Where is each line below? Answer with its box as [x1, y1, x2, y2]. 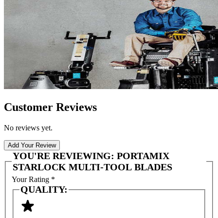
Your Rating [12, 175, 51, 184]
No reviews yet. [4, 123, 53, 132]
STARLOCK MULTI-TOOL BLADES [13, 161, 172, 172]
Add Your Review [8, 141, 56, 149]
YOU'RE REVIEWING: [13, 150, 117, 161]
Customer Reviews [4, 100, 97, 113]
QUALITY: [20, 184, 68, 195]
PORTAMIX [117, 150, 169, 161]
